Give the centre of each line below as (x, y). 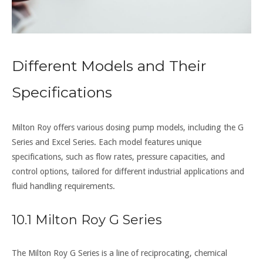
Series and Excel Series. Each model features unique (107, 142)
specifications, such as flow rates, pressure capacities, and (118, 156)
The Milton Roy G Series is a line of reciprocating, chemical (119, 253)
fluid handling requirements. (63, 186)
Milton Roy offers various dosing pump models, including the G (128, 127)
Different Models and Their (109, 65)
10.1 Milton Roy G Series (87, 220)
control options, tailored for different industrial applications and (128, 171)
